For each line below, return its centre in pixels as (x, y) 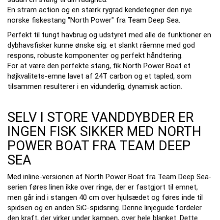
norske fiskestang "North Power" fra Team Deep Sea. (94, 20)
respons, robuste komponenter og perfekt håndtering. (95, 55)
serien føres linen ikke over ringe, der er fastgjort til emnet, (103, 187)
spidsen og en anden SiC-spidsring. (65, 208)
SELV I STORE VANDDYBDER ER (100, 117)
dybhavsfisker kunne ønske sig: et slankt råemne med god (101, 45)
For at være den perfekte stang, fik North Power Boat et (99, 66)
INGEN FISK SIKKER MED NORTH (104, 132)
